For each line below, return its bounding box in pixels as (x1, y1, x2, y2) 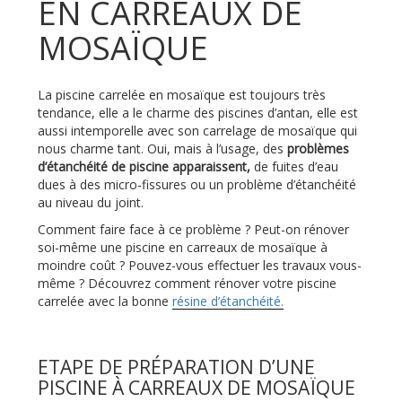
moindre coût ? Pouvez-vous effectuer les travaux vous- (38, 257, 362, 275)
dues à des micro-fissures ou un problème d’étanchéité (38, 176, 356, 194)
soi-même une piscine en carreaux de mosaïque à (38, 239, 328, 257)
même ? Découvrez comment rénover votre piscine (38, 275, 336, 293)
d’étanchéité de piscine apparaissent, (38, 158, 250, 176)
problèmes (287, 140, 349, 158)
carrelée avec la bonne (38, 293, 172, 310)
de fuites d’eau (250, 158, 338, 176)
